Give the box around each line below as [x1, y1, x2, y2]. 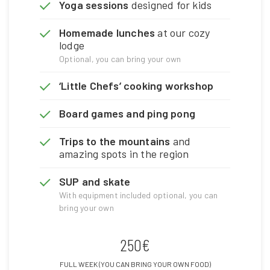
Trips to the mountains [59, 134, 171, 148]
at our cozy [155, 26, 210, 40]
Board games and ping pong [59, 107, 195, 121]
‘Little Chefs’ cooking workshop [59, 79, 214, 93]
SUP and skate [59, 175, 131, 189]
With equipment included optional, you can [59, 190, 218, 201]
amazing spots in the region [59, 147, 189, 161]
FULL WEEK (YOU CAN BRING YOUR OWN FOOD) [59, 260, 211, 269]
